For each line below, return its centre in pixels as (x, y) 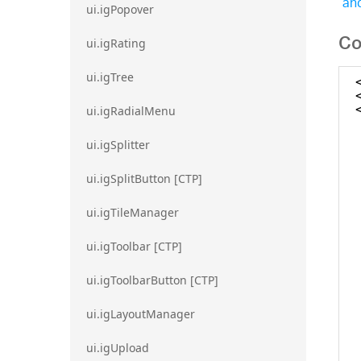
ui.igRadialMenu (131, 110)
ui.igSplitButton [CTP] (144, 178)
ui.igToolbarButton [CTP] (152, 280)
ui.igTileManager (133, 212)
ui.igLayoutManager (141, 313)
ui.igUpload (118, 347)
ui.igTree (110, 77)
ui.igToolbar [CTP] (134, 246)
